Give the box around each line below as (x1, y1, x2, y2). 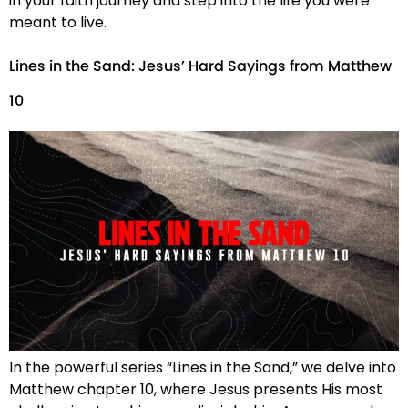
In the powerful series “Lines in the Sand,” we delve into (9, 356, 396, 378)
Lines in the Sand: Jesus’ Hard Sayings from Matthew (9, 55, 392, 79)
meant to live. (9, 12, 107, 34)
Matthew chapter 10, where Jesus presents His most (9, 378, 382, 400)
